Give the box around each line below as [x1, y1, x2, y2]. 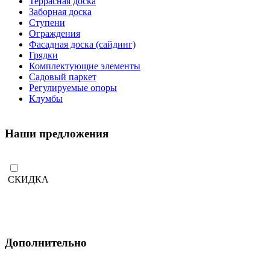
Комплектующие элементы [29, 60, 140, 71]
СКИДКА [8, 174, 54, 184]
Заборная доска [29, 6, 92, 17]
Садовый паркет [29, 71, 96, 82]
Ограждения [29, 28, 80, 39]
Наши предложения [5, 127, 108, 140]
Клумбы [29, 93, 63, 104]
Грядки [29, 49, 58, 60]
